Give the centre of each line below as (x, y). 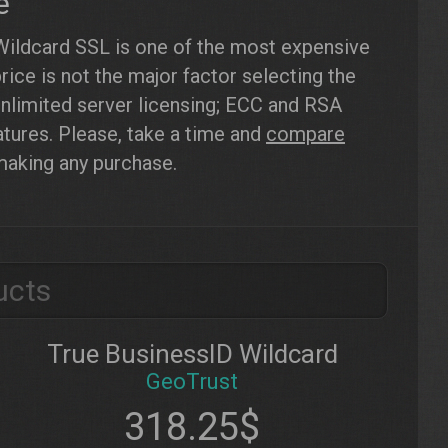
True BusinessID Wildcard (192, 354)
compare (305, 134)
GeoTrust (192, 381)
